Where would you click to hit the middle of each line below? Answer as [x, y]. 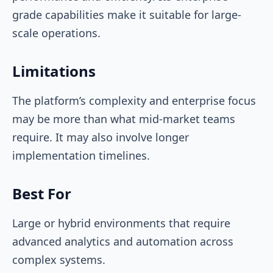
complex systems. [60, 259]
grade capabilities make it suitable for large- [127, 14]
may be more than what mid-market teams [124, 119]
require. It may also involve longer [101, 137]
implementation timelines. [83, 155]
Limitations [54, 71]
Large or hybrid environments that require [121, 223]
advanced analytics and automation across [123, 241]
